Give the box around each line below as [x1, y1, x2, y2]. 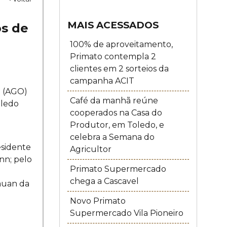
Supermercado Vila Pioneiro [69, 208, 183, 218]
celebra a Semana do [69, 132, 155, 142]
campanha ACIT [69, 76, 134, 86]
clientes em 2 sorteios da [69, 64, 169, 73]
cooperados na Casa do [69, 108, 162, 118]
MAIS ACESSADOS [67, 19, 159, 31]
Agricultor [69, 144, 111, 154]
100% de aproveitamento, [69, 40, 173, 49]
